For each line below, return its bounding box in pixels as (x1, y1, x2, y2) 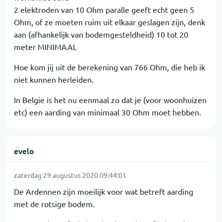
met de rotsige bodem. (14, 199, 95, 209)
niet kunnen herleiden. (14, 74, 94, 84)
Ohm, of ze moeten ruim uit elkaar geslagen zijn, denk (14, 17, 205, 27)
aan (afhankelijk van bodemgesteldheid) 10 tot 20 (14, 29, 188, 39)
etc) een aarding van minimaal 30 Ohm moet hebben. (14, 107, 201, 117)
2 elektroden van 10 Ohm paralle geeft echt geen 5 (14, 4, 194, 14)
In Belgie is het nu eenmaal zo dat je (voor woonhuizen (14, 95, 207, 105)
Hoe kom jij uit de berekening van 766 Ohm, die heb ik (14, 62, 205, 72)
